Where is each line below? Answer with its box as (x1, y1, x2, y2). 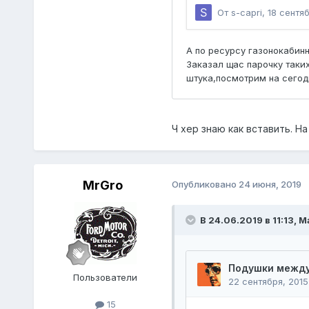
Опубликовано (171, 178, 239, 190)
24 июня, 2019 (238, 178, 301, 190)
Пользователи (73, 271, 138, 283)
